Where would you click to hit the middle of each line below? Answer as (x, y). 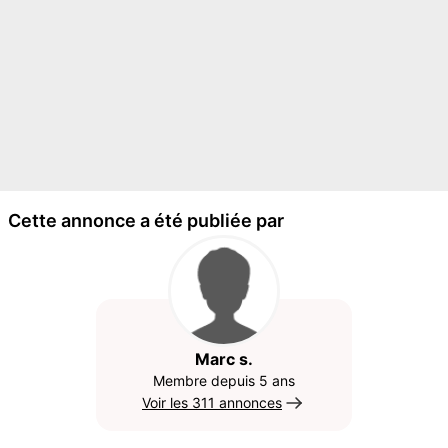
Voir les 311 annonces (212, 402)
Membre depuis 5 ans (224, 380)
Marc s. (224, 359)
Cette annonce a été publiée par (146, 220)
